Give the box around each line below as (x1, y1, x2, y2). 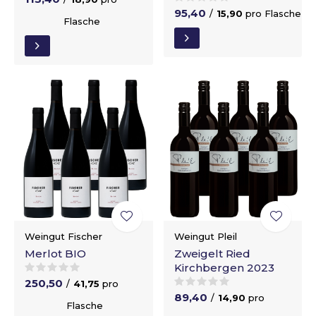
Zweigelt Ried (174, 247, 250, 260)
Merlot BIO (25, 247, 86, 260)
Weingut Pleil (174, 231, 237, 242)
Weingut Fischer (25, 231, 102, 242)
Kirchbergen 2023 (174, 261, 274, 274)
